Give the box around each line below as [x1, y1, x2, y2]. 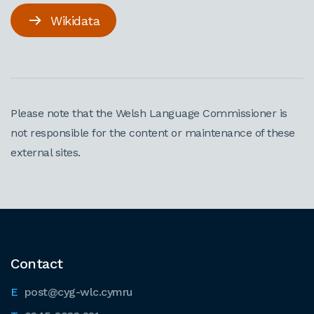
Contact [11, 255, 63, 272]
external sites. [11, 146, 81, 159]
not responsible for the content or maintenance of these [11, 126, 295, 139]
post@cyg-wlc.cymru [24, 285, 132, 299]
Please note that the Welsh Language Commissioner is [11, 107, 287, 120]
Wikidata [50, 13, 100, 28]
